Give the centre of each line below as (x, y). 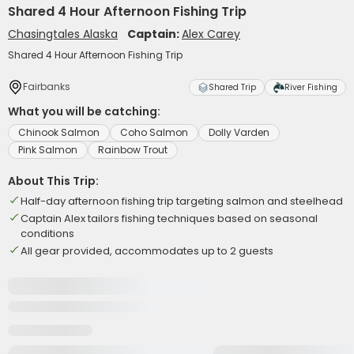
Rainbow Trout (133, 150)
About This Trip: (53, 181)
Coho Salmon (154, 132)
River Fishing (311, 87)
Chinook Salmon (59, 132)
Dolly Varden (239, 132)
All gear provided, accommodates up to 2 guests (147, 251)
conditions (47, 233)
